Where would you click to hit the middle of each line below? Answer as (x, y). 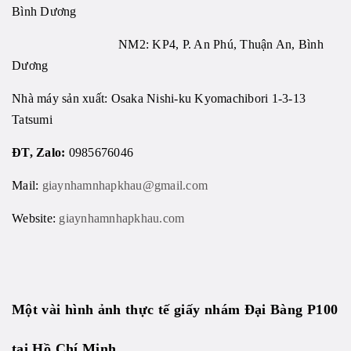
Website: (34, 219)
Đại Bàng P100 (291, 310)
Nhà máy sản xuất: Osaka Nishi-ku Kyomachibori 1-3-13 (159, 99)
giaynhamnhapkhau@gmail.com (125, 186)
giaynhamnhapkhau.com (122, 219)
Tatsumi (32, 120)
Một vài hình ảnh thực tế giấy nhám (128, 310)
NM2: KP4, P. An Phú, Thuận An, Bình (168, 45)
